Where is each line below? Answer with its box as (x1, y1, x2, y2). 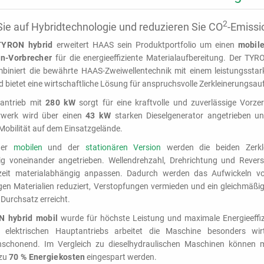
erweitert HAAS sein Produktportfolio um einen (52, 40, 238, 49)
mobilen (13, 143, 42, 152)
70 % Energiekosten (9, 252, 85, 262)
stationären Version (85, 143, 161, 152)
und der (42, 143, 85, 152)
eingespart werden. (85, 252, 157, 262)
